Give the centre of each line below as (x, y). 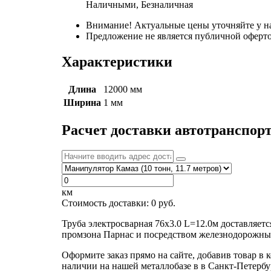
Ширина (82, 102)
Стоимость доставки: (106, 203)
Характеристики (117, 61)
